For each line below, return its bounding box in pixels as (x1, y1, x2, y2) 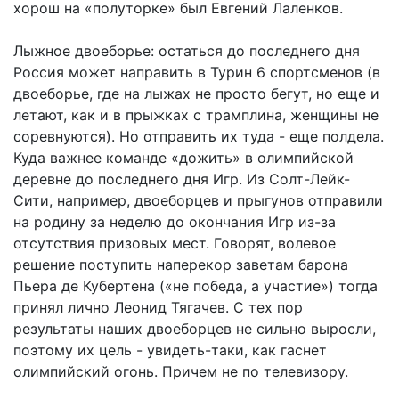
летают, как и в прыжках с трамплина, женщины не (13, 105, 379, 124)
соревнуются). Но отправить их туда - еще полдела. (13, 126, 384, 145)
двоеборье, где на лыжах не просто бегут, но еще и (13, 84, 379, 102)
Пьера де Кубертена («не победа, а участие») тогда (13, 276, 378, 295)
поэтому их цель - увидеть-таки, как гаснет (13, 340, 327, 359)
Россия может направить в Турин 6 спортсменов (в (13, 62, 380, 81)
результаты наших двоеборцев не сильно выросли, (13, 319, 376, 338)
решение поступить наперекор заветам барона (13, 255, 348, 273)
